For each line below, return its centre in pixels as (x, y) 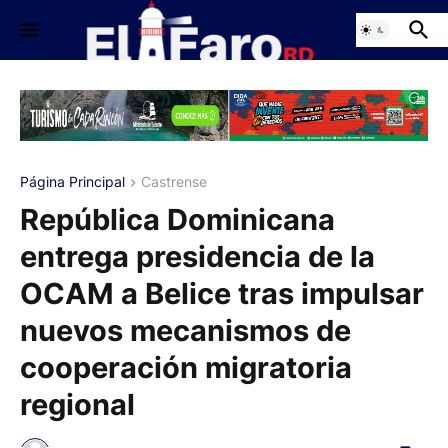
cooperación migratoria (186, 368)
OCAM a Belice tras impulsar (222, 294)
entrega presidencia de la (197, 257)
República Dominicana (177, 220)
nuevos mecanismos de (185, 331)
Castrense (174, 182)
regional (77, 405)
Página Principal (72, 182)
